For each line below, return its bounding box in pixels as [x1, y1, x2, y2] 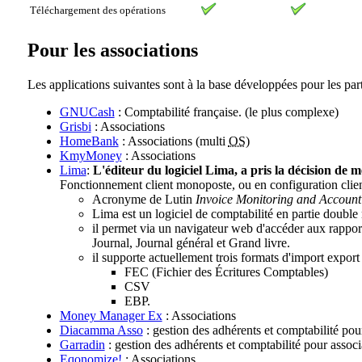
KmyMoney [59, 148, 122, 162]
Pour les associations [27, 39, 198, 61]
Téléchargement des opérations [29, 4, 166, 16]
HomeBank [59, 133, 119, 148]
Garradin [59, 337, 105, 351]
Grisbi [59, 119, 91, 133]
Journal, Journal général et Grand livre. [91, 235, 290, 250]
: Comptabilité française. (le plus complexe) [114, 104, 339, 119]
